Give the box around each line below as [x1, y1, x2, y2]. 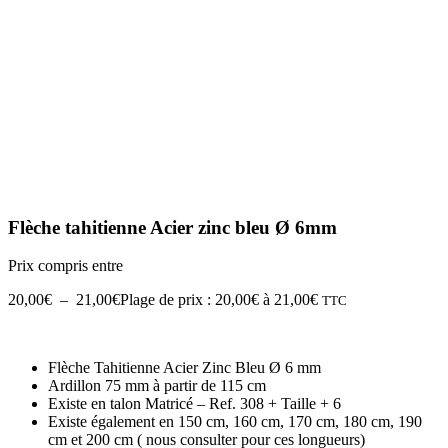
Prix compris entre [8, 257, 123, 275]
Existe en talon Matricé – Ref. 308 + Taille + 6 [48, 395, 341, 413]
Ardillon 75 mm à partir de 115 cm [48, 377, 266, 395]
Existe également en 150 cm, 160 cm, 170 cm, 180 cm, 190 [48, 413, 422, 431]
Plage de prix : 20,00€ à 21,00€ [120, 291, 318, 309]
